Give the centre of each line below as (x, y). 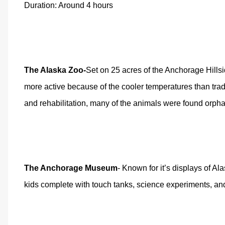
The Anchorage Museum (71, 168)
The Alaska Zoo (54, 70)
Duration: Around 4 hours (69, 5)
